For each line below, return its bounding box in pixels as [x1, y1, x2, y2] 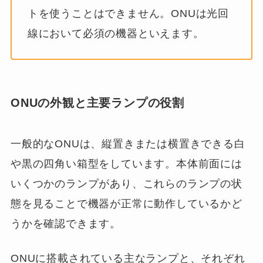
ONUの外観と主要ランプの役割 [10, 96, 185, 109]
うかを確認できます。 [10, 218, 121, 230]
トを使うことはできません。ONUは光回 [27, 7, 230, 19]
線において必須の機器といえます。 [27, 27, 204, 39]
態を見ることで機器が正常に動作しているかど [10, 198, 242, 210]
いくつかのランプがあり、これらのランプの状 [10, 178, 242, 190]
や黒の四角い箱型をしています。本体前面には [10, 158, 242, 170]
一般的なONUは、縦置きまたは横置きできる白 [10, 138, 245, 150]
